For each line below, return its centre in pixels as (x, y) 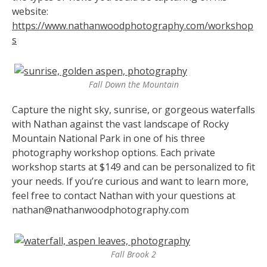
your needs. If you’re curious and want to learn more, (130, 181)
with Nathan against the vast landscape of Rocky (120, 124)
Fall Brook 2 (133, 254)
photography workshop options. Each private (114, 152)
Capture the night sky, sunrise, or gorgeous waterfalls (133, 109)
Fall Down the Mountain (133, 84)
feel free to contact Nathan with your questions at (124, 195)
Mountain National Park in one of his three (108, 138)
